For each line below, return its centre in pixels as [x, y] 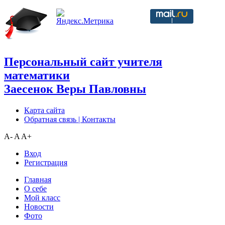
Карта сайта [44, 110]
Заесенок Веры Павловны [75, 89]
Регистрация [46, 162]
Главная [38, 179]
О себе [35, 188]
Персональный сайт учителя [83, 62]
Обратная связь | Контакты [70, 119]
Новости [39, 206]
